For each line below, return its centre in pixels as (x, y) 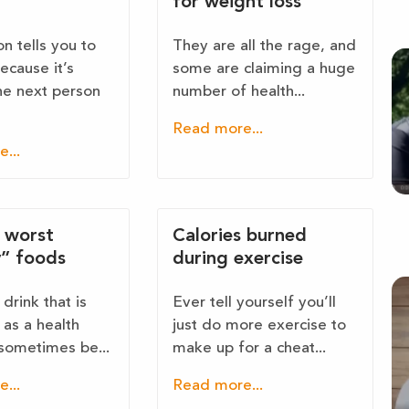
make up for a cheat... (250, 349)
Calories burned (240, 237)
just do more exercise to (260, 326)
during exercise (238, 260)
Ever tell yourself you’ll (255, 303)
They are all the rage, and (265, 47)
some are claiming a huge (264, 69)
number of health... (239, 92)
